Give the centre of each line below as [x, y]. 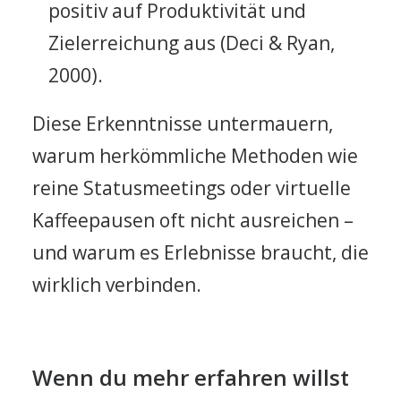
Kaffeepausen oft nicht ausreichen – [193, 220]
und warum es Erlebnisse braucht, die [200, 252]
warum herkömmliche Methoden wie [195, 156]
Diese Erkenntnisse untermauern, [183, 124]
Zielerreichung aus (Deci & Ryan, [192, 43]
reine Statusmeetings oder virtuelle [192, 188]
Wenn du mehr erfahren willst [191, 377]
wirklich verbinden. [117, 285]
